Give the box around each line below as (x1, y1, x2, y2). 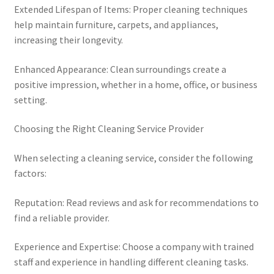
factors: (13, 166, 46, 179)
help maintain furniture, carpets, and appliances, (13, 18, 218, 31)
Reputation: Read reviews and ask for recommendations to (13, 196, 259, 209)
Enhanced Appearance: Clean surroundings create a (13, 62, 226, 75)
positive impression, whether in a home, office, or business (13, 78, 257, 91)
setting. (13, 93, 47, 106)
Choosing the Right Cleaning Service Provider (13, 122, 204, 135)
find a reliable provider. (13, 211, 109, 224)
